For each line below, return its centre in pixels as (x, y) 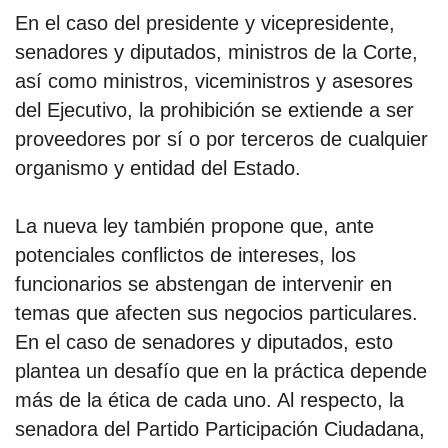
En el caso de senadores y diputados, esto (204, 342)
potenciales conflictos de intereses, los (185, 255)
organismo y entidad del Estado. (158, 167)
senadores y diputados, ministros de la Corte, (216, 51)
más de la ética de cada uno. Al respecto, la (209, 400)
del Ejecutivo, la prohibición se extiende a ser (214, 109)
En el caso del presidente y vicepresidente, (205, 22)
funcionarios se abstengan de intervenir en (203, 284)
